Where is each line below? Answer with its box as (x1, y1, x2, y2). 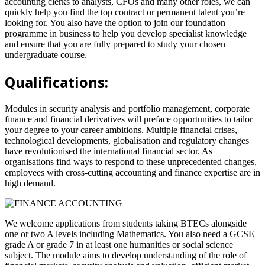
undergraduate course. (5, 50, 87, 60)
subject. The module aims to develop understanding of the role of (5, 250, 247, 261)
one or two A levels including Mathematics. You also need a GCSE (5, 229, 254, 240)
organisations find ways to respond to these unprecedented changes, (5, 157, 257, 167)
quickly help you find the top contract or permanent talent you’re (5, 7, 245, 18)
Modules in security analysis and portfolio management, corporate (5, 104, 250, 114)
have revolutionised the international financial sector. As (5, 146, 212, 157)
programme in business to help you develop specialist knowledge (5, 28, 247, 39)
